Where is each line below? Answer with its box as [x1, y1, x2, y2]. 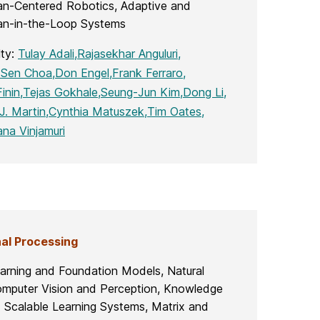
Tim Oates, [147, 104, 204, 119]
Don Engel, [55, 66, 112, 81]
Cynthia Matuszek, [49, 104, 147, 119]
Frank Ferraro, [112, 66, 186, 81]
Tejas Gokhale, [23, 85, 101, 100]
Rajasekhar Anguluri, [77, 46, 181, 61]
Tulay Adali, [18, 46, 77, 61]
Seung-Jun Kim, [101, 85, 183, 100]
